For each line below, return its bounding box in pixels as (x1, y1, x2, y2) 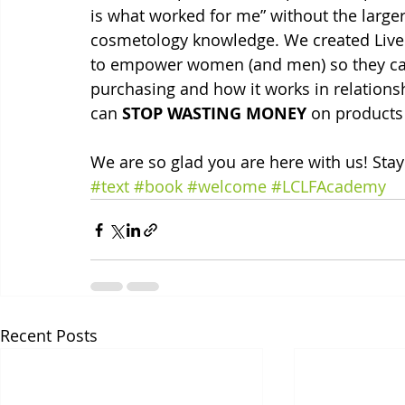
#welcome (187, 175, 267, 197)
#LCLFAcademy (271, 175, 386, 197)
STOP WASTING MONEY (122, 102, 306, 125)
